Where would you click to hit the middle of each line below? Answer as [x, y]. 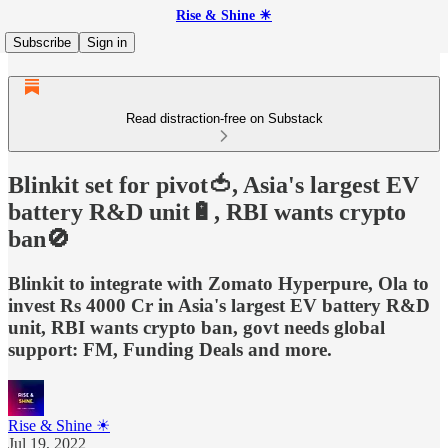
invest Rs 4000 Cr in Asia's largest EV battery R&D [219, 305]
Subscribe [42, 42]
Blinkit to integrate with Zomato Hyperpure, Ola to [218, 283]
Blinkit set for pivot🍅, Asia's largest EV [213, 184]
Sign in [107, 42]
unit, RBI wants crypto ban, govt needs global [196, 327]
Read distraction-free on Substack [224, 118]
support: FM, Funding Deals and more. [170, 349]
